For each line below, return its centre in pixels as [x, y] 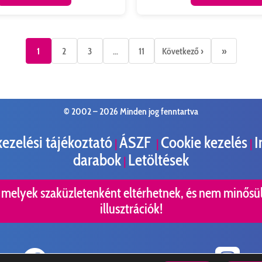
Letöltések [158, 160]
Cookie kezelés [204, 142]
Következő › [182, 51]
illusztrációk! [131, 208]
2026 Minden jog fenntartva [149, 111]
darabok [97, 160]
